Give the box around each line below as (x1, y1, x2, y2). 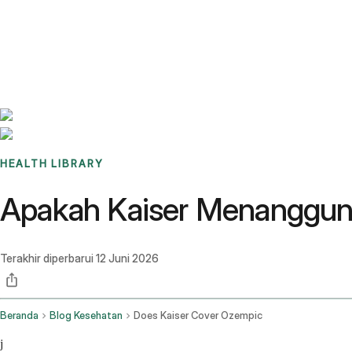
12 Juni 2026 (96, 251, 159, 266)
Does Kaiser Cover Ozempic (134, 310, 262, 322)
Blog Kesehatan (49, 310, 123, 322)
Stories (81, 13, 115, 27)
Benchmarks (19, 13, 81, 27)
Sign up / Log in (38, 31, 119, 46)
